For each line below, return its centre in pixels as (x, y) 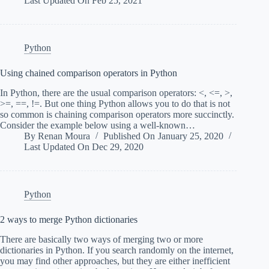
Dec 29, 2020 (118, 147)
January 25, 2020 (190, 136)
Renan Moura (64, 136)
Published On (129, 136)
